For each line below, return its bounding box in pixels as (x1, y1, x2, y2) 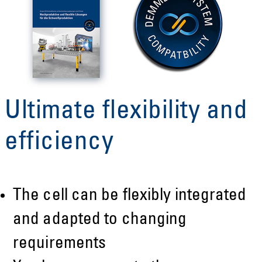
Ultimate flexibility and (5, 99, 247, 125)
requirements (13, 235, 106, 253)
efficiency (5, 130, 113, 156)
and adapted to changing (13, 211, 187, 229)
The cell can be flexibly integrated (13, 187, 247, 205)
